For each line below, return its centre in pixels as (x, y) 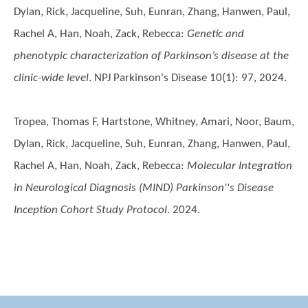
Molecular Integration (240, 166)
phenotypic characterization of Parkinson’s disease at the (151, 56)
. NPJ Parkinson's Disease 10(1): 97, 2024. (188, 78)
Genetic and (216, 34)
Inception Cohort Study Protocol (90, 210)
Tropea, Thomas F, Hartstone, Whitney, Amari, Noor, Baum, (154, 122)
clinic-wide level (51, 78)
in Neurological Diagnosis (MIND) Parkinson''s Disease (144, 188)
